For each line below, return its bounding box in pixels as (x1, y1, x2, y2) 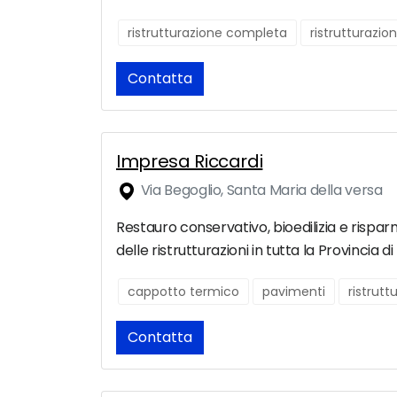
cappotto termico (128, 283, 239, 301)
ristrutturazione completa (128, 24, 287, 43)
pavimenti (262, 283, 325, 301)
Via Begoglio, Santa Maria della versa (137, 180, 383, 201)
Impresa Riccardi (116, 149, 263, 175)
